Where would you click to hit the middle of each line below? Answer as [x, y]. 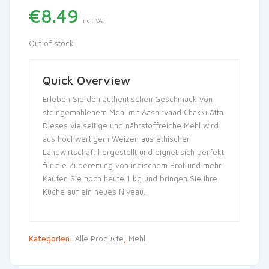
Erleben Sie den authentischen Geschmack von [128, 99]
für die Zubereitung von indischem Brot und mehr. [133, 165]
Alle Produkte [99, 238]
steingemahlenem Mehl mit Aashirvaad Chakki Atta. [134, 112]
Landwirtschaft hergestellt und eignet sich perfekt [133, 152]
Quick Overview [86, 80]
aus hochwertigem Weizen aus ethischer [116, 139]
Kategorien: [52, 238]
